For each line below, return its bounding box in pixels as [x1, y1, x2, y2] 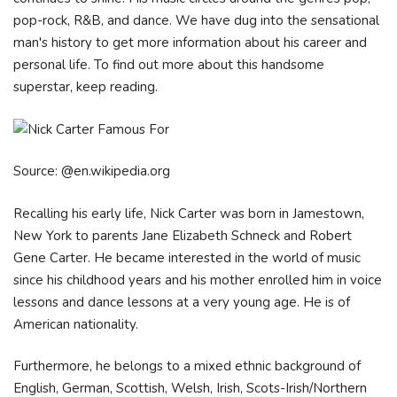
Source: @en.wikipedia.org [13, 162, 170, 180]
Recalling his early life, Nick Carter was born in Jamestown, [13, 204, 364, 222]
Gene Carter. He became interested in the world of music [13, 248, 361, 267]
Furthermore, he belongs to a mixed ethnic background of [13, 357, 361, 375]
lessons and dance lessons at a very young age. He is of [13, 292, 350, 311]
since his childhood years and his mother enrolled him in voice [13, 270, 382, 289]
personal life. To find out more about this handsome [13, 56, 324, 74]
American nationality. [13, 315, 138, 333]
